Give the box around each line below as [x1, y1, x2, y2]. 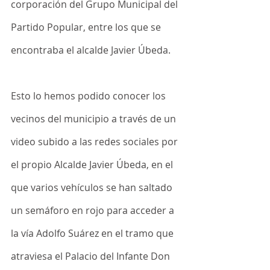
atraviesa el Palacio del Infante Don [11, 250, 172, 263]
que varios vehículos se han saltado [11, 181, 175, 194]
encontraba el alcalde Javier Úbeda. [11, 43, 171, 57]
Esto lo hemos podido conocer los [11, 89, 168, 102]
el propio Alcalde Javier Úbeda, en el [11, 158, 175, 171]
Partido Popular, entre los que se [11, 20, 163, 34]
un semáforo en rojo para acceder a [11, 204, 177, 217]
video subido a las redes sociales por [11, 135, 180, 148]
